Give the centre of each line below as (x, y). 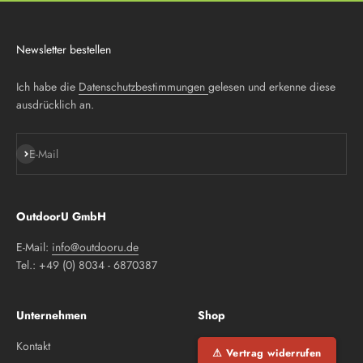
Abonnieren (43, 152)
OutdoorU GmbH (61, 216)
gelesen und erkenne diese (272, 86)
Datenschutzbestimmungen (143, 86)
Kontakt (33, 346)
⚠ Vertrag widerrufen (267, 353)
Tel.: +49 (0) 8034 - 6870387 (87, 265)
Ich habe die (47, 86)
